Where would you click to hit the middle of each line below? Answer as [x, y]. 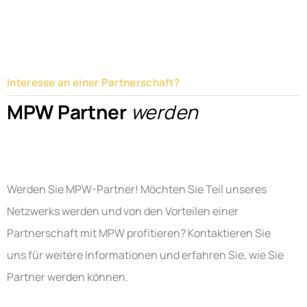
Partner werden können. [67, 277]
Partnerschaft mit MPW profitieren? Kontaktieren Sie [139, 233]
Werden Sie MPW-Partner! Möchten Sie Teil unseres [137, 189]
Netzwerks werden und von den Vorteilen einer [123, 211]
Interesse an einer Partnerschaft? [94, 82]
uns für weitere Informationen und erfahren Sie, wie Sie [145, 255]
